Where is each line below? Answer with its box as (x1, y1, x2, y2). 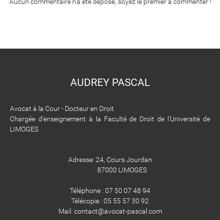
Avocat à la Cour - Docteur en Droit (10, 104, 114, 112)
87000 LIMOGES (73, 165, 147, 174)
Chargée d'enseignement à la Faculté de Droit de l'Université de (10, 114, 210, 123)
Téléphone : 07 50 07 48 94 (70, 186, 150, 194)
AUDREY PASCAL (70, 76, 150, 88)
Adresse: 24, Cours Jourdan (68, 155, 152, 164)
